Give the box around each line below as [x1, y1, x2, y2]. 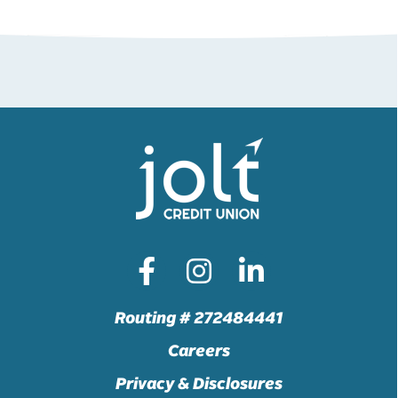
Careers [167, 339, 230, 360]
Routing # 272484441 [115, 306, 283, 327]
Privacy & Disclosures [115, 372, 283, 393]
